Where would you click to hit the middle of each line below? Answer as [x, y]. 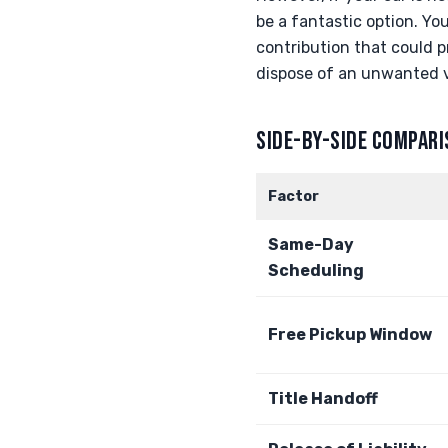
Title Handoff [323, 398]
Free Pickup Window [350, 334]
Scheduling [316, 270]
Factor [293, 196]
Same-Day [311, 244]
